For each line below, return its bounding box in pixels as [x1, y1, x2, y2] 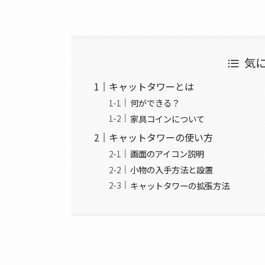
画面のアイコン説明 [130, 147, 205, 160]
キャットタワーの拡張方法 [130, 179, 230, 192]
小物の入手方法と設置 [130, 163, 214, 176]
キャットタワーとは [109, 79, 195, 93]
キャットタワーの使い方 [109, 130, 214, 144]
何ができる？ [130, 96, 180, 109]
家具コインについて [130, 112, 205, 125]
